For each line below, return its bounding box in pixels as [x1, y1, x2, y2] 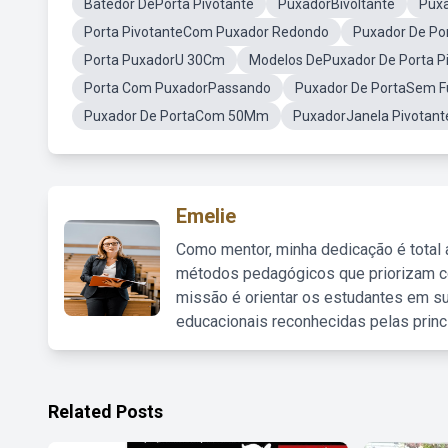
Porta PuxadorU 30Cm [84, 52, 225, 68]
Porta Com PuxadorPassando [84, 80, 271, 96]
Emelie [176, 204, 236, 228]
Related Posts [48, 401, 163, 422]
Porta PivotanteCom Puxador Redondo [84, 24, 329, 40]
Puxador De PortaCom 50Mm [84, 108, 269, 124]
